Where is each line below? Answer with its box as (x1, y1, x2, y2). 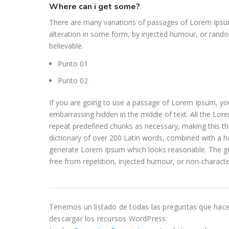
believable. (49, 41, 83, 51)
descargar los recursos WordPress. (49, 214, 168, 223)
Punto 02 (58, 76, 88, 85)
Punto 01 (58, 59, 88, 68)
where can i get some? (59, 1, 140, 12)
